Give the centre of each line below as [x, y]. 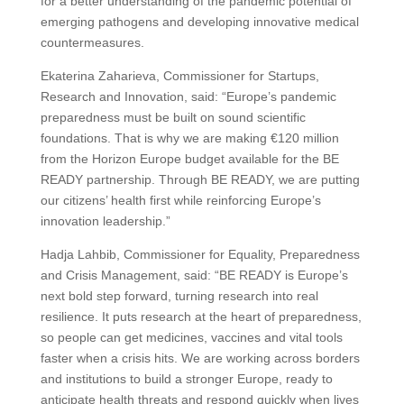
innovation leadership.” [105, 221]
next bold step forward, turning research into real [179, 296]
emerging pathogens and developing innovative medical [199, 22]
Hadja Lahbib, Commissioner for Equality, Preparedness [200, 255]
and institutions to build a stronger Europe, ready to [186, 379]
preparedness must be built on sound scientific [173, 118]
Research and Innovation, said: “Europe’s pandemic [188, 97]
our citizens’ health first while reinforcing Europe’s [180, 201]
